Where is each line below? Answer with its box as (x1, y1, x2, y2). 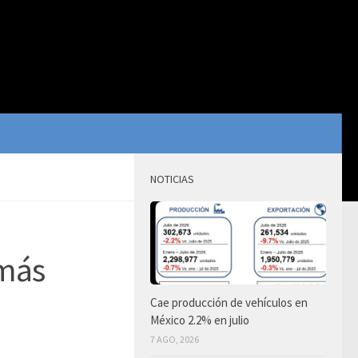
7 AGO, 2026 (150, 332, 199, 345)
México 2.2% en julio (150, 312, 249, 328)
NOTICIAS (150, 172, 194, 186)
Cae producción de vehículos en (150, 294, 308, 310)
